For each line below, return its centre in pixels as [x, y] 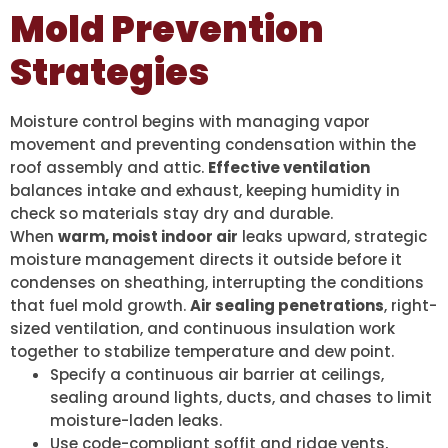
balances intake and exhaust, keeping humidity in [205, 191]
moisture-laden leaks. [136, 421]
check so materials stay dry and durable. [171, 214]
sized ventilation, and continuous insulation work [202, 329]
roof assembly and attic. [109, 168]
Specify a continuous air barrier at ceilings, [217, 375]
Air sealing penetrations [287, 306]
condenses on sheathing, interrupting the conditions [217, 283]
